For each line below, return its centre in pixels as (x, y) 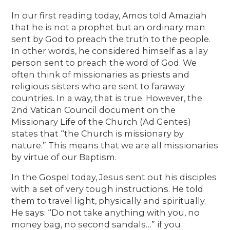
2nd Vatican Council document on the (94, 110)
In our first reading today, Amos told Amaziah (109, 15)
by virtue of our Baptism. (64, 157)
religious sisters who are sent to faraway (98, 86)
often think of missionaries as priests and (101, 74)
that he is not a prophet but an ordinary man (109, 27)
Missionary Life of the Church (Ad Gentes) (101, 121)
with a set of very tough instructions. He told (108, 189)
